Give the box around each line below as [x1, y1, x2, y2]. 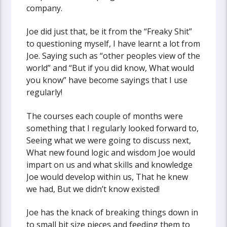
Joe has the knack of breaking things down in [26, 207, 199, 218]
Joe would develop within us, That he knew [26, 171, 188, 182]
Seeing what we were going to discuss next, [26, 134, 192, 146]
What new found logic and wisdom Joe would [26, 146, 196, 158]
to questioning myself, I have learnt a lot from [26, 38, 201, 50]
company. [26, 2, 63, 14]
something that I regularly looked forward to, [26, 122, 199, 134]
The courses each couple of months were [26, 110, 183, 122]
